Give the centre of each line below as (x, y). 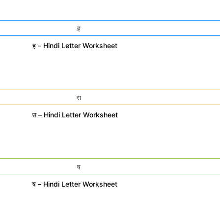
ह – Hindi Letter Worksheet (75, 46)
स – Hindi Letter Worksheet (75, 115)
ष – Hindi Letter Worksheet (75, 184)
